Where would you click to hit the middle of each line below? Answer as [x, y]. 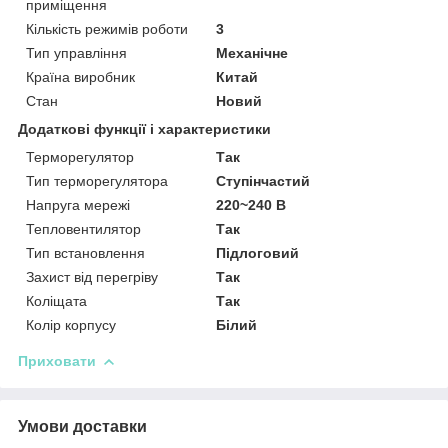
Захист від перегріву [92, 276]
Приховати [57, 360]
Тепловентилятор [83, 228]
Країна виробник [80, 76]
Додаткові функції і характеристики [144, 128]
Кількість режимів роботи [107, 28]
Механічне [252, 52]
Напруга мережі [78, 204]
